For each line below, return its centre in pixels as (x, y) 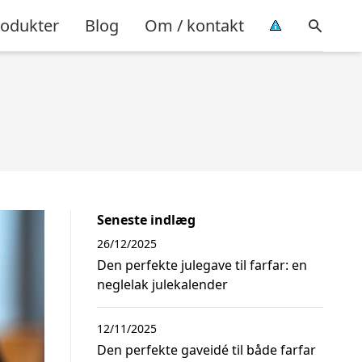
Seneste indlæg (146, 220)
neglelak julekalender (162, 284)
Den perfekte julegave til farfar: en (202, 265)
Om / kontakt (194, 25)
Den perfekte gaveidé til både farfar (206, 350)
